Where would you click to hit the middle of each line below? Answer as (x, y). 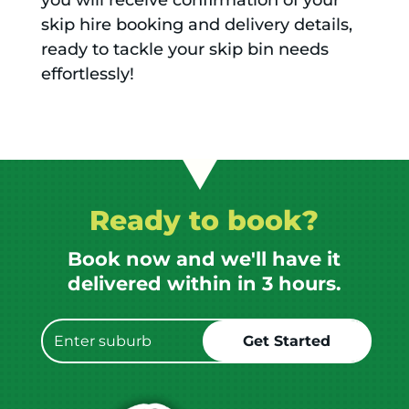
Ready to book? (204, 221)
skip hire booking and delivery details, (196, 25)
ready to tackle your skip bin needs (184, 50)
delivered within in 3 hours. (204, 284)
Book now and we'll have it (204, 259)
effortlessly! (87, 74)
